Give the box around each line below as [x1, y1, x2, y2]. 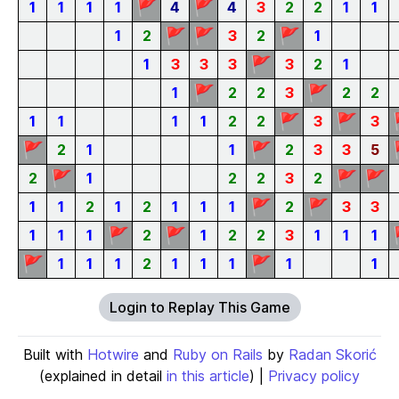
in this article [167, 367, 249, 385]
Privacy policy [268, 367, 360, 385]
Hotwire [86, 346, 139, 363]
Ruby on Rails [172, 346, 263, 363]
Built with [22, 346, 87, 363]
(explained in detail [39, 367, 167, 385]
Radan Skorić [288, 346, 377, 363]
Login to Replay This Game [109, 298, 290, 316]
